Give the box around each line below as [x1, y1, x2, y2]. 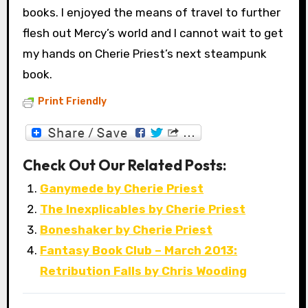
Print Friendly [37, 96, 107, 108]
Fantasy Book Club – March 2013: [40, 243, 238, 257]
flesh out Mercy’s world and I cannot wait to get [22, 26, 283, 41]
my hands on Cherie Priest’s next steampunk [22, 47, 267, 61]
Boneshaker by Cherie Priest [40, 222, 213, 236]
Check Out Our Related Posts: [22, 155, 226, 175]
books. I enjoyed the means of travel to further [22, 5, 280, 20]
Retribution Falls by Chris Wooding [40, 263, 247, 278]
